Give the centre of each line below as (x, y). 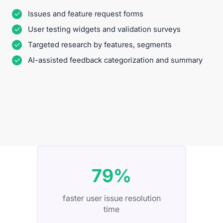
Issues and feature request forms (86, 14)
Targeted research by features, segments (100, 45)
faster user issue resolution (111, 198)
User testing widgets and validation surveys (104, 29)
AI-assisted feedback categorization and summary (115, 60)
